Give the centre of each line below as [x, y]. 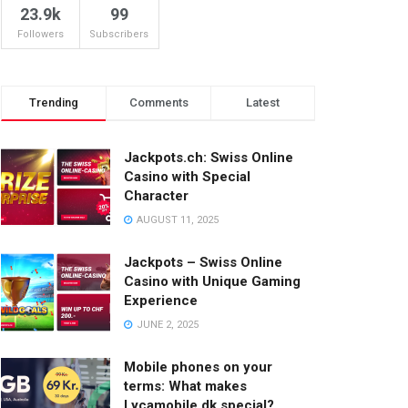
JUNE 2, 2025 [166, 325]
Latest [263, 102]
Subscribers [119, 34]
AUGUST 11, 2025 [176, 220]
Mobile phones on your [198, 367]
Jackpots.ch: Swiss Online [209, 158]
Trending [54, 102]
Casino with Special [187, 177]
